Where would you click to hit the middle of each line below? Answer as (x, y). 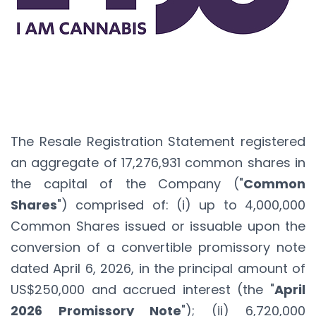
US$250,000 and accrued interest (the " (142, 289)
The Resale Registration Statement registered (158, 141)
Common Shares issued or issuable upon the (158, 226)
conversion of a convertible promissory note (158, 247)
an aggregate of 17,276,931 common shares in (158, 162)
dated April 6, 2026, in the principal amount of (158, 268)
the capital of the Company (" (127, 183)
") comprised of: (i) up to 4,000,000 (181, 205)
